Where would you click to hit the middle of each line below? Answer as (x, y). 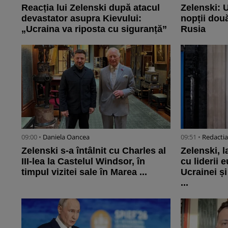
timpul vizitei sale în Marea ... (84, 172)
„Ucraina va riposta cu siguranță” (94, 29)
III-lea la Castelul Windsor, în (83, 161)
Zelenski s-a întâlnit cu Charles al (94, 150)
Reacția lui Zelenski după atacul (91, 7)
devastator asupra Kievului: (81, 18)
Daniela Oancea (66, 137)
